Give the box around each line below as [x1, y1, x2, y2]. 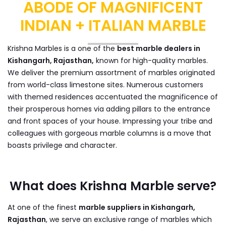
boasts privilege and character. [8, 140, 117, 150]
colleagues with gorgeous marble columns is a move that [8, 128, 211, 138]
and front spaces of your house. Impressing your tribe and [8, 116, 212, 126]
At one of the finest [8, 202, 79, 212]
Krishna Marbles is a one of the [8, 43, 117, 53]
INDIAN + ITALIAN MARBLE [20, 15, 206, 36]
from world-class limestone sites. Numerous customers [8, 79, 203, 90]
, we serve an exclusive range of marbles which [46, 214, 212, 224]
